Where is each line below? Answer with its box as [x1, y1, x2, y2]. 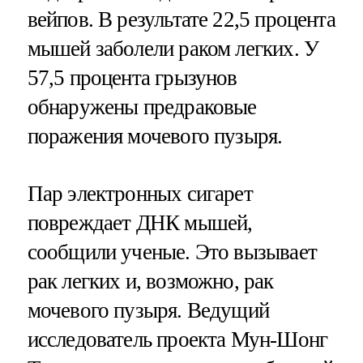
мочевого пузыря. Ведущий [27, 297, 270, 322]
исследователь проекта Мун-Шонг [27, 327, 328, 352]
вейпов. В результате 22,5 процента [27, 6, 335, 32]
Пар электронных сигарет [27, 181, 253, 206]
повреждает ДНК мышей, [27, 210, 253, 235]
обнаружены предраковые [27, 94, 257, 119]
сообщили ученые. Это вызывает [27, 239, 317, 264]
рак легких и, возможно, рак [27, 268, 274, 293]
